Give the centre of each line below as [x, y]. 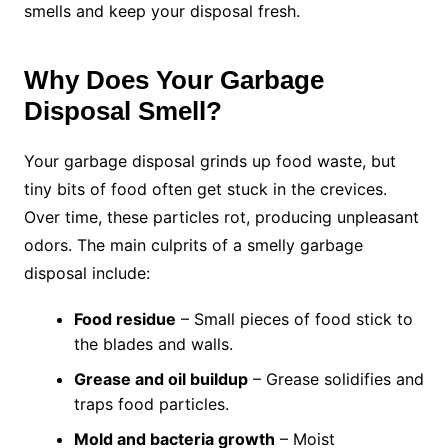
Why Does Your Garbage [173, 80]
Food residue [124, 319]
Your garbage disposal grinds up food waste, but [209, 161]
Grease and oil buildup [160, 379]
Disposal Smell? [122, 111]
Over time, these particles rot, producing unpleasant [221, 217]
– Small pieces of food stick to [294, 319]
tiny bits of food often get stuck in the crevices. [205, 189]
